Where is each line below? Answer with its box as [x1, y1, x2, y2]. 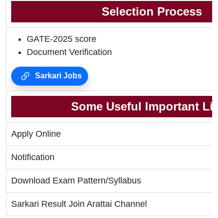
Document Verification [27, 47, 112, 57]
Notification [11, 152, 54, 163]
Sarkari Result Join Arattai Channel [11, 199, 147, 209]
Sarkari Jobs [33, 72, 82, 80]
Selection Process [102, 5, 202, 18]
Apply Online [11, 129, 61, 139]
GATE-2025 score [27, 34, 96, 44]
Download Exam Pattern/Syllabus [11, 176, 141, 186]
